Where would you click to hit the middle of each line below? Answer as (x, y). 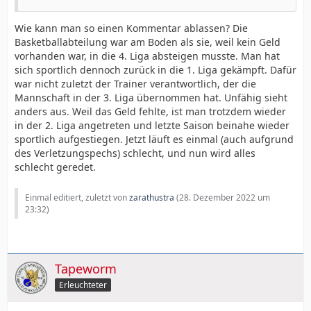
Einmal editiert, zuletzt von (77, 197)
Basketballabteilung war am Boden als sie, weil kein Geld (148, 42)
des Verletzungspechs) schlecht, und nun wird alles (135, 153)
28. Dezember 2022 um (225, 197)
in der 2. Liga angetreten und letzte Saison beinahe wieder (152, 125)
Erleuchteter (83, 285)
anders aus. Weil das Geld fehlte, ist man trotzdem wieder (150, 111)
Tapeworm (86, 268)
